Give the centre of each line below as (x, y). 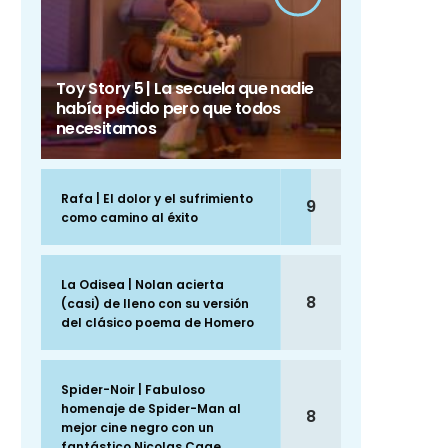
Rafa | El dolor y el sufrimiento (157, 199)
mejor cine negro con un (137, 428)
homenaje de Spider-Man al (151, 409)
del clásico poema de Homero (157, 323)
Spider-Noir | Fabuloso (133, 390)
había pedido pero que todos (168, 109)
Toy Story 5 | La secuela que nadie (185, 89)
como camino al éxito (129, 218)
